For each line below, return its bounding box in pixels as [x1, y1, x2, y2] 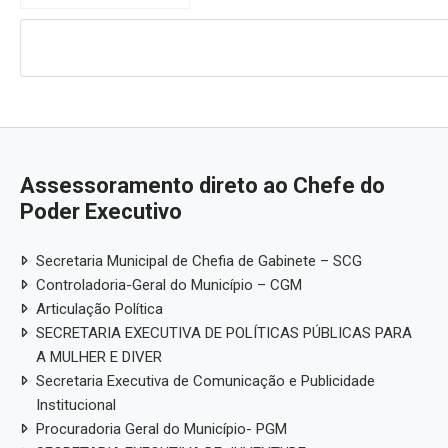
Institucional [36, 395, 116, 414]
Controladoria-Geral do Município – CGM [36, 275, 302, 294]
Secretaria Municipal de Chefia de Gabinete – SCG [36, 251, 362, 270]
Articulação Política [36, 299, 163, 318]
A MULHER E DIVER [36, 347, 162, 366]
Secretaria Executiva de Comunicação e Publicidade [36, 371, 375, 390]
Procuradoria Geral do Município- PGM [36, 419, 287, 438]
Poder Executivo [20, 198, 182, 224]
